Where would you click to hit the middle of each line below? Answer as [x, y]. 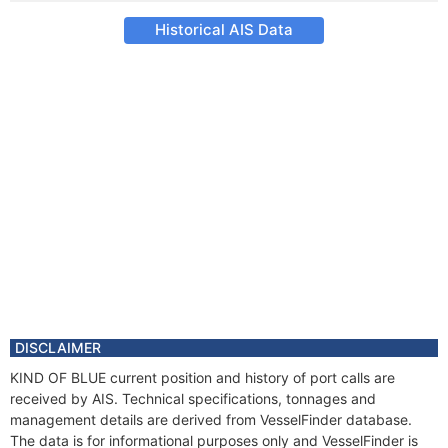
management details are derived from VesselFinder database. [211, 419]
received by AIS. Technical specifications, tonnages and [193, 398]
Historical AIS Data [224, 29]
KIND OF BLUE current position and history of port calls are [202, 377]
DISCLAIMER [58, 347]
